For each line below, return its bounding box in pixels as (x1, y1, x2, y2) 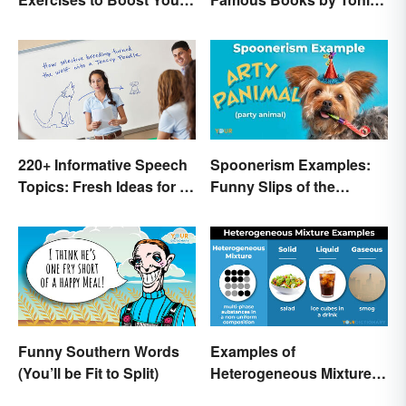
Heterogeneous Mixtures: (210, 362, 384, 384)
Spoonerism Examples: (210, 154, 371, 176)
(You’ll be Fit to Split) (18, 362, 159, 384)
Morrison (210, 10, 272, 32)
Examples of (210, 341, 295, 362)
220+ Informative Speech (18, 154, 188, 176)
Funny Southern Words (18, 341, 179, 362)
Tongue (210, 198, 263, 219)
